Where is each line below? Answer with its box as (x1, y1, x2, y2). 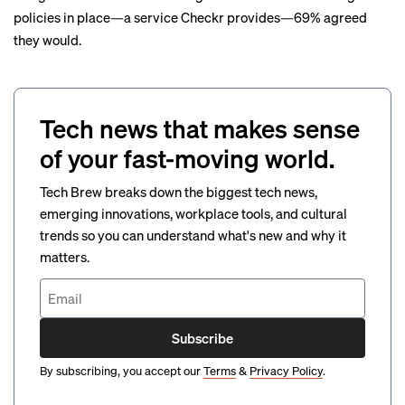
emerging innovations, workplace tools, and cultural (40, 204, 347, 222)
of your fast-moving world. (40, 142, 334, 174)
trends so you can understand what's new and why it (40, 226, 346, 244)
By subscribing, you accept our (40, 363, 201, 378)
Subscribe (172, 328, 233, 347)
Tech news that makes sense (40, 112, 360, 145)
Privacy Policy (250, 363, 323, 378)
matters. (40, 248, 89, 266)
